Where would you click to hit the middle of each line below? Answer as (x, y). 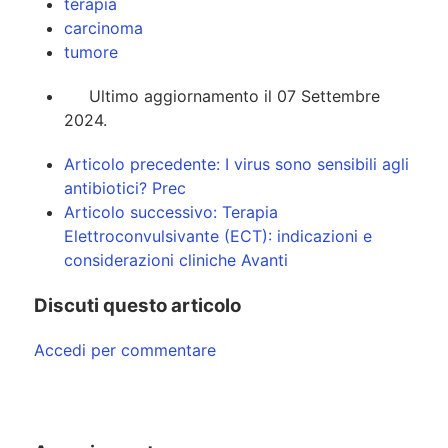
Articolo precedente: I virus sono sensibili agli (236, 163)
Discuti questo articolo (137, 305)
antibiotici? (108, 187)
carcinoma (103, 27)
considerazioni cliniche (152, 259)
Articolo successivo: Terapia (171, 211)
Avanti (264, 259)
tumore (91, 51)
